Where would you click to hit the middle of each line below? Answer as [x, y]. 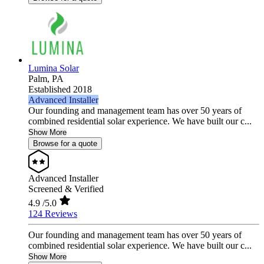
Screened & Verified [66, 189]
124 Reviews [53, 214]
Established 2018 [60, 90]
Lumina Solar [54, 68]
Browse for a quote [65, 144]
